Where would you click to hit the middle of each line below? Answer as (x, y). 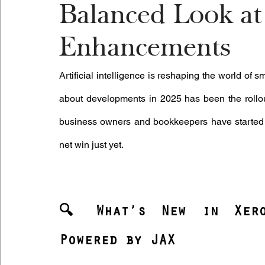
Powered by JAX (117, 242)
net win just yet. (91, 145)
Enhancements (145, 47)
